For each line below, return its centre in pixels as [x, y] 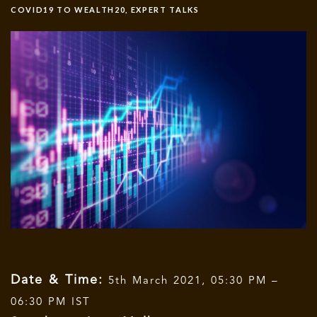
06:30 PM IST [51, 302]
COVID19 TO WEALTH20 [68, 10]
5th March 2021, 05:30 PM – [191, 281]
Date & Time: [57, 280]
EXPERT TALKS [165, 10]
